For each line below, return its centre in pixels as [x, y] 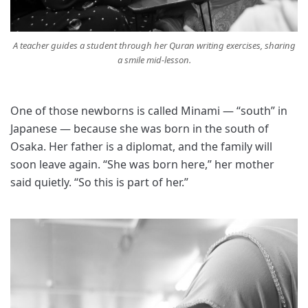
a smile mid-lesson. [154, 60]
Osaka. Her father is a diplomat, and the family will [141, 147]
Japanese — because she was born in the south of [140, 129]
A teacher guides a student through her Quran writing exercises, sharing [154, 46]
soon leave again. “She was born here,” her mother [142, 165]
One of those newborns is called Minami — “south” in [149, 111]
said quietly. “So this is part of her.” [99, 183]
